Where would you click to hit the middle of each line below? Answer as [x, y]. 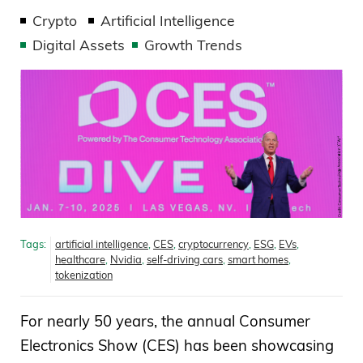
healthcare [80, 259]
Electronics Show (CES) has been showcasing [177, 345]
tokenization [84, 274]
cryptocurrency [214, 243]
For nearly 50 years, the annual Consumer [165, 321]
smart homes [258, 259]
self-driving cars [185, 259]
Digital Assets [79, 44]
